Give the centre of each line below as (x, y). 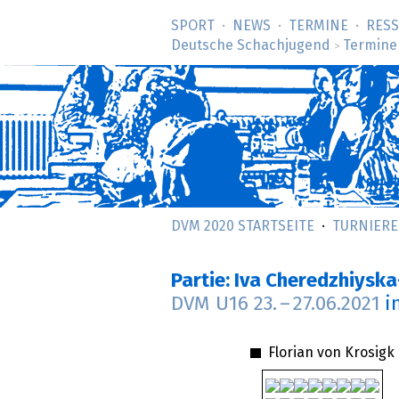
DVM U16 (212, 305)
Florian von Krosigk (329, 352)
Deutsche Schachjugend (251, 45)
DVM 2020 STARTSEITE (243, 226)
